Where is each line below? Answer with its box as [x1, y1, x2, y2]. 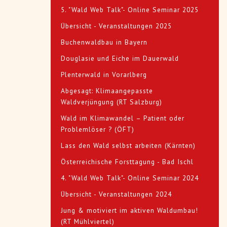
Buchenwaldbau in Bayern [61, 37, 147, 47]
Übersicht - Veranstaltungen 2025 [61, 21, 172, 31]
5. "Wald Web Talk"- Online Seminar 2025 [61, 5, 199, 15]
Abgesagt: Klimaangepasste [61, 86, 153, 96]
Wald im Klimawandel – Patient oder [61, 113, 184, 123]
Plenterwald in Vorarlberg [61, 70, 147, 80]
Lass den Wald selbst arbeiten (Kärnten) [61, 141, 196, 150]
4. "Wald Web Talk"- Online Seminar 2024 [61, 173, 199, 183]
